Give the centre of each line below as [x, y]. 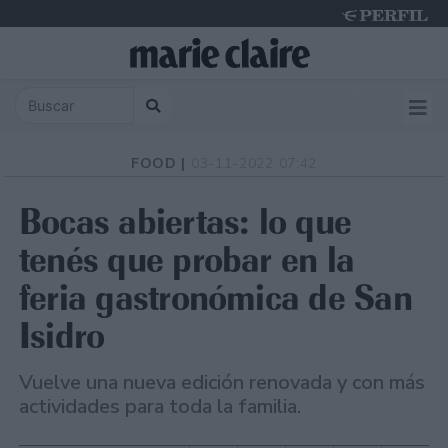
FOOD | [160, 164]
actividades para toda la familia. [160, 407]
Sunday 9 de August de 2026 [350, 87]
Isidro [62, 336]
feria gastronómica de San [215, 298]
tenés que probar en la [187, 260]
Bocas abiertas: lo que [185, 222]
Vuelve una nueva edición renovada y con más [222, 383]
